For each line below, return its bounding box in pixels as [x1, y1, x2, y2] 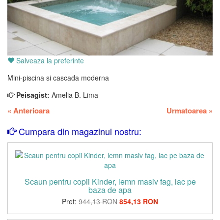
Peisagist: [14, 89, 52, 100]
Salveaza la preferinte [14, 55, 84, 65]
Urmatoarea [166, 105, 209, 116]
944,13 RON [79, 196, 117, 206]
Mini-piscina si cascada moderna [7, 72, 109, 82]
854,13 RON [119, 196, 158, 206]
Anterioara [11, 105, 50, 116]
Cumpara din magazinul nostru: [16, 124, 141, 137]
